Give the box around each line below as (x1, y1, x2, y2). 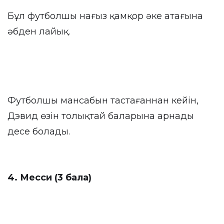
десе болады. (7, 126, 70, 137)
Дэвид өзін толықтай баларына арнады (7, 110, 194, 121)
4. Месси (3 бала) (7, 172, 91, 183)
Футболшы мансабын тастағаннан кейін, (7, 95, 198, 106)
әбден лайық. (7, 26, 70, 37)
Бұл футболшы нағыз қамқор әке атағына (7, 10, 203, 21)
